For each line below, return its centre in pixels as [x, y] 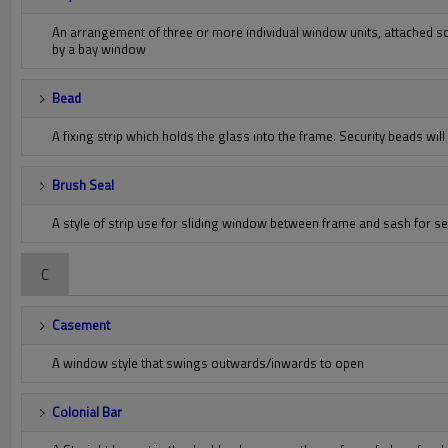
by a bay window [99, 49]
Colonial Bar [87, 412]
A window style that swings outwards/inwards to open [208, 363]
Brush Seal [83, 185]
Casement [81, 325]
